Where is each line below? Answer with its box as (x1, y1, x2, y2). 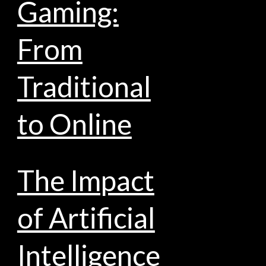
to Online (17, 107, 132, 141)
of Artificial (17, 201, 155, 235)
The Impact (17, 163, 154, 197)
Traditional (17, 69, 151, 104)
